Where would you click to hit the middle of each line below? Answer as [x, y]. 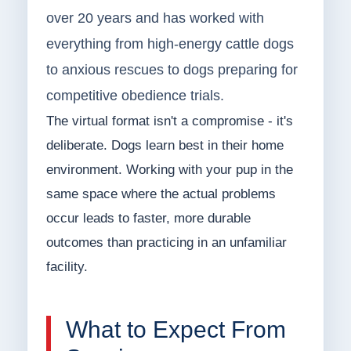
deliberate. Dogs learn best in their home [165, 146]
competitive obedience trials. [135, 96]
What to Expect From [175, 330]
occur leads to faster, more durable [148, 219]
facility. [67, 267]
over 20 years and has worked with [155, 18]
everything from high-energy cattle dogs [170, 44]
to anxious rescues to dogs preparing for [172, 70]
